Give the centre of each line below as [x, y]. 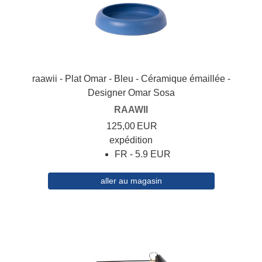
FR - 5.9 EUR [143, 154]
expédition [131, 140]
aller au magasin [131, 181]
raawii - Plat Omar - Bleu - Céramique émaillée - [131, 79]
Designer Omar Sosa [131, 93]
